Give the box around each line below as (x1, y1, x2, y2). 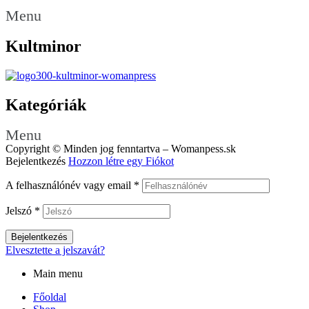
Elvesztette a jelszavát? (6, 244, 105, 257)
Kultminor (6, 37, 81, 55)
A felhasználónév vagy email (6, 179, 134, 192)
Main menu (33, 268, 83, 280)
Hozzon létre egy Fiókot (68, 155, 174, 168)
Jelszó (6, 205, 34, 217)
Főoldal (33, 291, 66, 303)
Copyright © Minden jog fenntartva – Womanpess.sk (6, 143, 236, 155)
